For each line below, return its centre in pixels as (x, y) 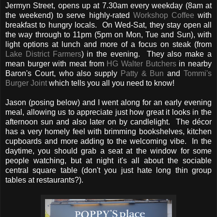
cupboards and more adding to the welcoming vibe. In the (108, 141)
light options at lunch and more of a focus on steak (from (108, 44)
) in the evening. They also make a (147, 54)
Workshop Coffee (163, 15)
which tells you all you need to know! (111, 83)
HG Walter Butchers (141, 63)
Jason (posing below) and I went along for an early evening (108, 102)
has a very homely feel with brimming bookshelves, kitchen (108, 131)
